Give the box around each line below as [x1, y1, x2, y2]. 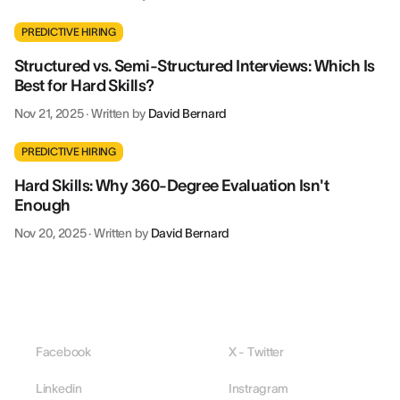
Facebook [36, 344, 91, 359]
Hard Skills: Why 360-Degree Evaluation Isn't [14, 177, 329, 195]
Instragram [229, 380, 289, 396]
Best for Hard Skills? [14, 77, 154, 95]
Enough [14, 196, 71, 214]
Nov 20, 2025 [14, 226, 87, 240]
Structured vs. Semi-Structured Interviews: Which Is [14, 57, 375, 75]
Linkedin [36, 380, 82, 396]
